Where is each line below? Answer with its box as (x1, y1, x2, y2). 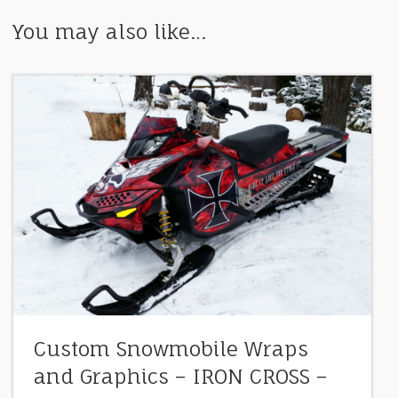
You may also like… (12, 20, 207, 45)
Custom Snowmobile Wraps (33, 336, 308, 362)
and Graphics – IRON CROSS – (33, 363, 328, 389)
